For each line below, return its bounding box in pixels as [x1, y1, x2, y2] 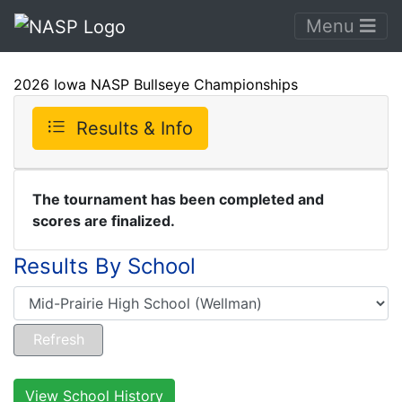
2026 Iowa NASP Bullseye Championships [13, 74, 298, 93]
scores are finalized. [32, 211, 175, 230]
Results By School [13, 252, 196, 279]
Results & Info [76, 117, 193, 139]
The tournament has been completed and [32, 189, 324, 208]
